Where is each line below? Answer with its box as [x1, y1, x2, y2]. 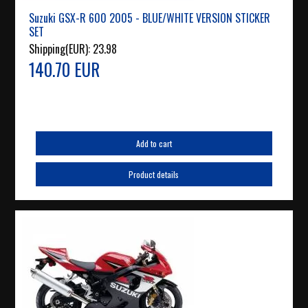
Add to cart [135, 137, 172, 150]
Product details [129, 168, 179, 181]
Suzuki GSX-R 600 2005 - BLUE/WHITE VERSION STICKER [29, 10, 271, 27]
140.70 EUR [29, 56, 100, 82]
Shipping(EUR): [29, 41, 93, 58]
